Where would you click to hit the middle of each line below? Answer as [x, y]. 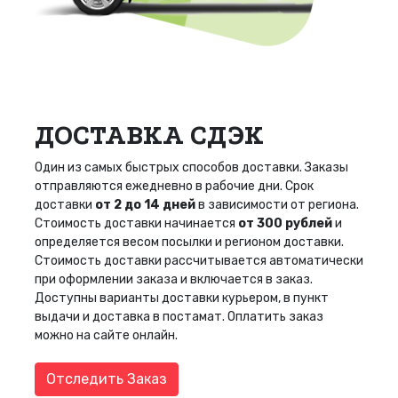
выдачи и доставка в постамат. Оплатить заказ [179, 316]
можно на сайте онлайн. [106, 335]
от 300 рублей [285, 223]
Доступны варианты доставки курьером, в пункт [182, 298]
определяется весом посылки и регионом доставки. [189, 242]
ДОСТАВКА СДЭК [149, 135]
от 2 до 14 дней [145, 204]
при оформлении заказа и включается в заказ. [174, 279]
